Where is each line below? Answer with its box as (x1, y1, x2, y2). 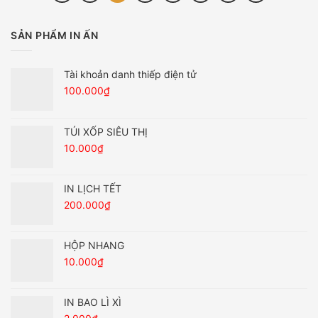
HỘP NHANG (64, 238, 124, 251)
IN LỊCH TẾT (64, 182, 121, 194)
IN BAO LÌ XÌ (64, 295, 121, 308)
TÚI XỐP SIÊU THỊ (64, 125, 148, 138)
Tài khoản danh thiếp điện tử (64, 67, 197, 80)
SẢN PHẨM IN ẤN (11, 29, 99, 42)
